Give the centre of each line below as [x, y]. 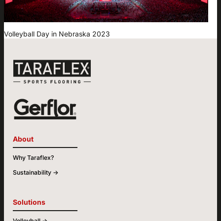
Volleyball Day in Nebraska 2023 [57, 34]
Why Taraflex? [33, 157]
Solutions [29, 202]
